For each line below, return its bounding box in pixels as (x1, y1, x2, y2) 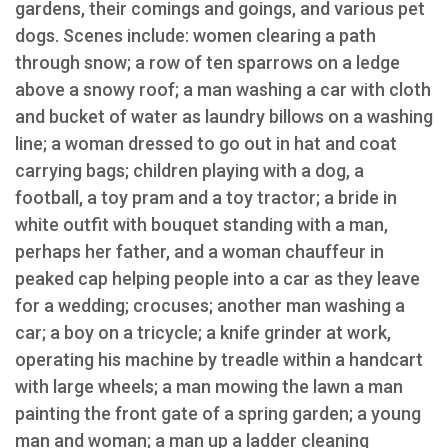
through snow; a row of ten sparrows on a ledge (15, 52, 400, 73)
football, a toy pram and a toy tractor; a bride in (15, 187, 397, 208)
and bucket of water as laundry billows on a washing (15, 106, 433, 127)
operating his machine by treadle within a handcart (15, 349, 423, 370)
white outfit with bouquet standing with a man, (15, 214, 388, 235)
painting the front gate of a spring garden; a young (15, 403, 421, 424)
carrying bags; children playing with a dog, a (15, 160, 364, 181)
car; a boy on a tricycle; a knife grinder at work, (15, 322, 391, 343)
